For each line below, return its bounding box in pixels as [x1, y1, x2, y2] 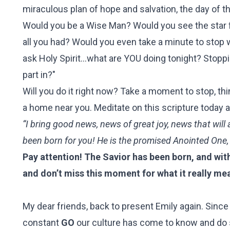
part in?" [23, 69, 55, 80]
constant [23, 217, 59, 228]
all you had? [23, 36, 72, 47]
